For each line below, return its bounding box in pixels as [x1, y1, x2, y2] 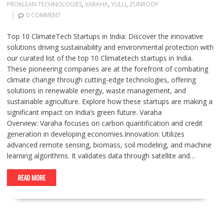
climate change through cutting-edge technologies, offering [6, 75, 196, 84]
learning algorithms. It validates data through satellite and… [6, 151, 195, 160]
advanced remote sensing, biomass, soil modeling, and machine [6, 140, 212, 149]
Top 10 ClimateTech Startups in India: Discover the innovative [6, 32, 203, 41]
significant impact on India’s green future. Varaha [6, 108, 162, 117]
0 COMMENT [26, 11, 61, 19]
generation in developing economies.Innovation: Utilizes [6, 129, 184, 139]
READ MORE [17, 173, 45, 183]
